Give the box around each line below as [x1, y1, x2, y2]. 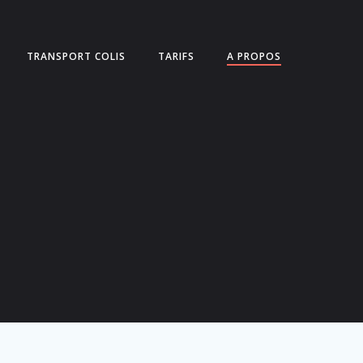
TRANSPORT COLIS [27, 49, 126, 63]
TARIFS [158, 49, 195, 63]
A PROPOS [227, 49, 282, 63]
